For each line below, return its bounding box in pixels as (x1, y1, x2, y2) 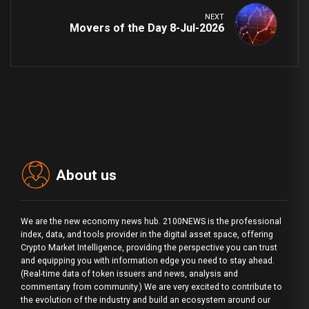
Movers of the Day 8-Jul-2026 (70, 21, 224, 34)
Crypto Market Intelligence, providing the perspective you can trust (21, 243, 277, 253)
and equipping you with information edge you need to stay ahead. (21, 256, 275, 266)
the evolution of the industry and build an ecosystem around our (21, 295, 270, 306)
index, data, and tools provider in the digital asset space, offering (21, 230, 273, 240)
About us (56, 166, 117, 183)
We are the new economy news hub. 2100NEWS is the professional (21, 217, 281, 227)
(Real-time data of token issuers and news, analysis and (21, 269, 238, 279)
